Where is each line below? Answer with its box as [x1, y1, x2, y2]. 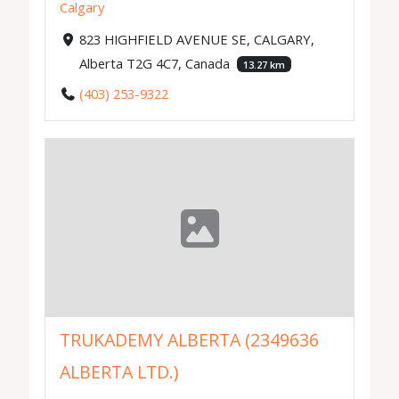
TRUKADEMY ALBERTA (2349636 [60, 328, 320, 353]
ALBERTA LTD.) [60, 360, 179, 385]
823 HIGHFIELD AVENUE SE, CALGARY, [78, 29, 314, 48]
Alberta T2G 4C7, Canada [78, 53, 233, 72]
